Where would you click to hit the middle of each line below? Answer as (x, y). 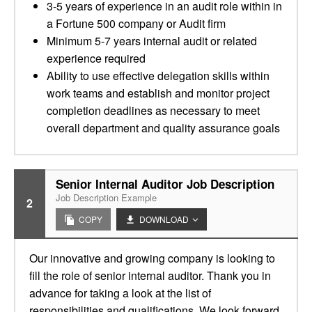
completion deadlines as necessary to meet (153, 110)
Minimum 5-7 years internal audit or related (152, 41)
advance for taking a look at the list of (120, 293)
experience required (96, 58)
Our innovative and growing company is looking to (152, 258)
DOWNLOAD (164, 219)
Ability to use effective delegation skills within (158, 76)
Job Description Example (106, 197)
